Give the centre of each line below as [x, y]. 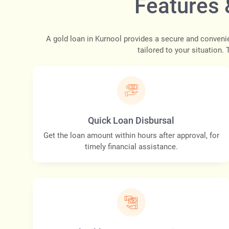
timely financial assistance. [131, 147]
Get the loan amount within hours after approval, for [131, 136]
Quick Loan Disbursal [131, 121]
